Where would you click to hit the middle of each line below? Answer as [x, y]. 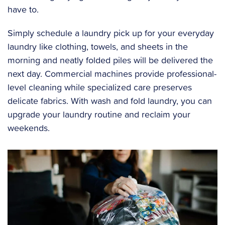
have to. [23, 9]
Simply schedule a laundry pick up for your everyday [111, 33]
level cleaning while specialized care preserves [100, 87]
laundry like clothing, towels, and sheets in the [98, 46]
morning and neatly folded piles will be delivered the [110, 60]
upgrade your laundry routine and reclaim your [99, 114]
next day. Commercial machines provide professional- [112, 74]
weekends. [29, 128]
